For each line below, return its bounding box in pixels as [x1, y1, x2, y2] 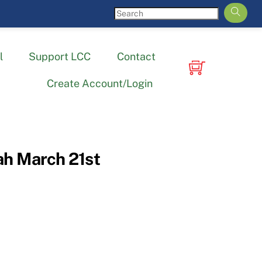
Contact [116, 50, 156, 63]
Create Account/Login [47, 77, 153, 89]
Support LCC [29, 50, 91, 63]
